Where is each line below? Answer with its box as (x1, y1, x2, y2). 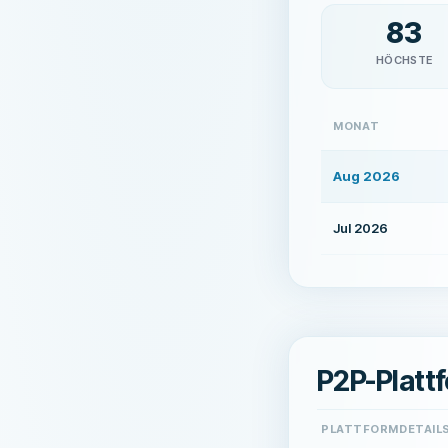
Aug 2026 (333, 168, 400, 184)
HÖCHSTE (375, 53, 433, 67)
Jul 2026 (333, 220, 388, 236)
